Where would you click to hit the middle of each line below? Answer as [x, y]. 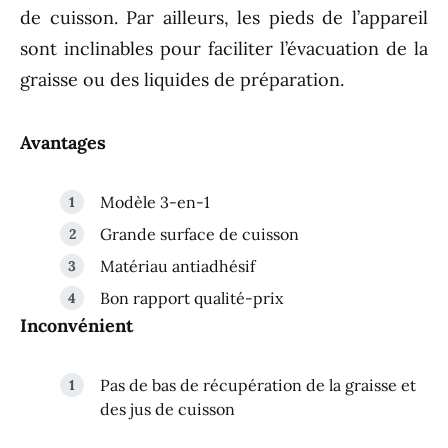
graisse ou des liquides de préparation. [182, 79]
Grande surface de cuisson [199, 233]
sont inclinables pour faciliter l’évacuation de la [224, 48]
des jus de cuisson [167, 408]
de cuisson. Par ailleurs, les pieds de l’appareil [224, 17]
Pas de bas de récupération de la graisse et [258, 384]
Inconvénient [76, 325]
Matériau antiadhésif [177, 265]
